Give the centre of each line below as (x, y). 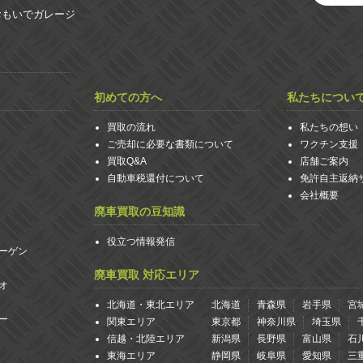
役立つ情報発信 (141, 241)
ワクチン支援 (329, 144)
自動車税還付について (156, 178)
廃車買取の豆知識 (139, 211)
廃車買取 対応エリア (147, 275)
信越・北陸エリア (146, 339)
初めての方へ (128, 97)
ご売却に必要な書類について (170, 144)
